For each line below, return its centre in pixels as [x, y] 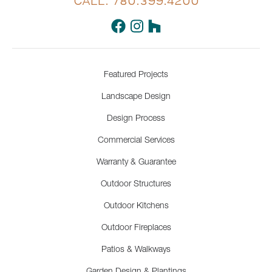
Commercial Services [136, 140]
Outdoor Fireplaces [136, 227]
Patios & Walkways [136, 249]
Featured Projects [136, 74]
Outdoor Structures [136, 183]
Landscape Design [136, 96]
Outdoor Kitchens [136, 205]
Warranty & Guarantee [136, 161]
